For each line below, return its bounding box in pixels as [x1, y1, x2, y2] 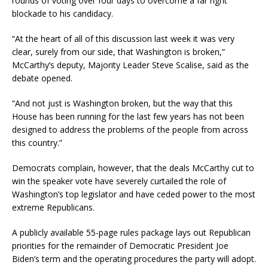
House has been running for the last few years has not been [12, 111, 244, 123]
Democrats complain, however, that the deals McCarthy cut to [12, 162, 254, 174]
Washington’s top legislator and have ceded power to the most [12, 188, 255, 200]
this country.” [12, 137, 62, 149]
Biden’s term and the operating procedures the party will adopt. [12, 253, 256, 265]
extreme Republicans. [12, 202, 95, 214]
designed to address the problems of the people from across [12, 124, 248, 136]
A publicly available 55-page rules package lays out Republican [12, 227, 251, 239]
